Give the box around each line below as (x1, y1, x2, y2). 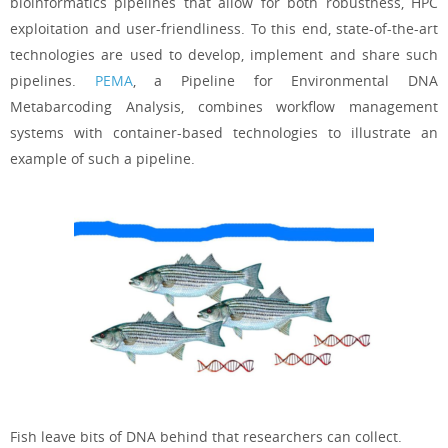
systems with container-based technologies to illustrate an (10, 123, 438, 143)
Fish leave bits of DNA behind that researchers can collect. (10, 426, 402, 446)
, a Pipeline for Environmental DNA (132, 71, 439, 91)
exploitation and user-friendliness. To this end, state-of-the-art (10, 19, 438, 39)
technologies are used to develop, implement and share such (10, 45, 438, 65)
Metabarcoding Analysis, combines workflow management (10, 97, 438, 117)
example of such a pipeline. (10, 149, 195, 169)
